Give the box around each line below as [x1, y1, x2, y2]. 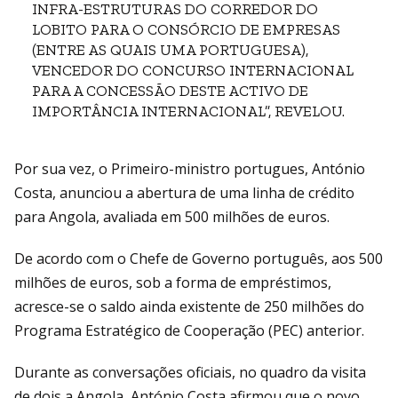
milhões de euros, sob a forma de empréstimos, [14, 273, 331, 293]
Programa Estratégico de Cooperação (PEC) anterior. [14, 321, 364, 341]
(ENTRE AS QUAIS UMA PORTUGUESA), [32, 41, 308, 60]
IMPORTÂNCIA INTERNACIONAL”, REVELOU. [32, 102, 345, 121]
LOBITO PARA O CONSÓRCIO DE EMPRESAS [32, 20, 340, 39]
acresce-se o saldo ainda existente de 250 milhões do [14, 297, 364, 317]
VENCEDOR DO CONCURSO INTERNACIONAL [32, 61, 354, 80]
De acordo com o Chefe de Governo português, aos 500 [14, 249, 383, 269]
